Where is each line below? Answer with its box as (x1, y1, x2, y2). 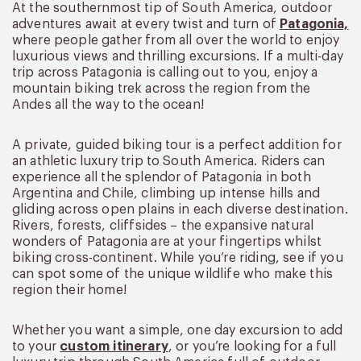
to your (12, 340, 60, 354)
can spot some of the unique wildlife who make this (12, 268, 334, 281)
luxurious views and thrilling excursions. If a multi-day (12, 50, 343, 64)
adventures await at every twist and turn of (12, 18, 280, 31)
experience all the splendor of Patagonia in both (12, 171, 311, 185)
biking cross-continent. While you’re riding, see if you (12, 251, 343, 265)
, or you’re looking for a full (168, 340, 337, 354)
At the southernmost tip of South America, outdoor (12, 2, 332, 15)
